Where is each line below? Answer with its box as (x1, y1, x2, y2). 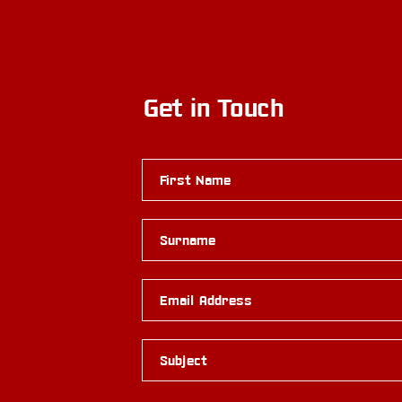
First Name (160, 170, 232, 188)
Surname (160, 231, 216, 249)
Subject (160, 351, 208, 369)
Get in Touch (144, 93, 284, 123)
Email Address (160, 291, 253, 309)
